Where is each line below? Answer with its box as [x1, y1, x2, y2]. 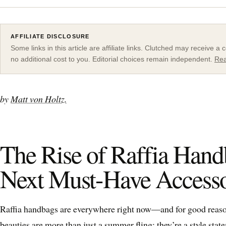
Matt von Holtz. [11, 92, 67, 105]
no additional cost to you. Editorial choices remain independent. [11, 54, 214, 63]
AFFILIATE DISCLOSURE [11, 33, 90, 39]
